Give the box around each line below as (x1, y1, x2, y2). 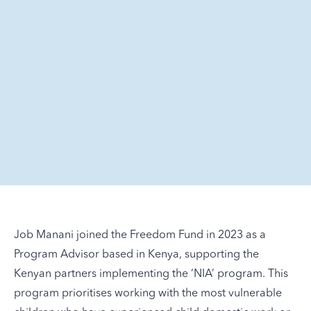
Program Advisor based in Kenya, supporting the (14, 246, 259, 260)
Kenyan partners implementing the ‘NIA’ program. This (14, 265, 288, 280)
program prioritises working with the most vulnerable (14, 285, 282, 299)
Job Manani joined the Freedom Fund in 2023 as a (14, 226, 266, 241)
